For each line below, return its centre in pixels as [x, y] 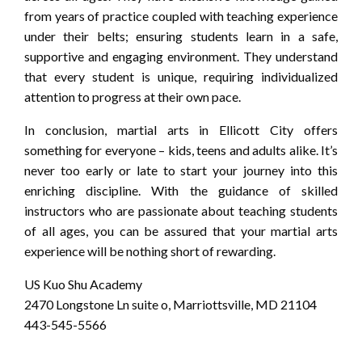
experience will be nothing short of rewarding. [150, 251]
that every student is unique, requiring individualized [181, 77]
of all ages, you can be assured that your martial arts [181, 231]
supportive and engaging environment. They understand [181, 57]
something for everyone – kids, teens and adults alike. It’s [181, 150]
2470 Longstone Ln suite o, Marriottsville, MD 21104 [170, 305]
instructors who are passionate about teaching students [181, 211]
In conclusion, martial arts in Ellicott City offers [181, 130]
